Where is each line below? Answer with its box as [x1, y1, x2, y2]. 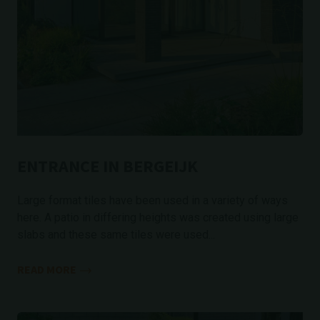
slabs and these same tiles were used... [17, 228, 215, 241]
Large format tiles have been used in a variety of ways [17, 194, 288, 207]
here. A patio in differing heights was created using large [17, 211, 299, 224]
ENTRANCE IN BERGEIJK [17, 155, 198, 177]
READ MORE [17, 262, 76, 276]
